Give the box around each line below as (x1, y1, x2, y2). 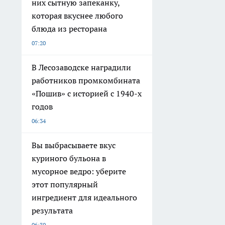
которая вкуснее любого (32, 10, 123, 21)
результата (32, 205, 73, 215)
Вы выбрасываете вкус (32, 140, 116, 150)
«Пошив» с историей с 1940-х (32, 88, 142, 98)
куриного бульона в (32, 153, 106, 163)
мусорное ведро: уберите (32, 166, 126, 176)
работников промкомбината (32, 75, 140, 85)
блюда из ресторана (32, 23, 107, 34)
